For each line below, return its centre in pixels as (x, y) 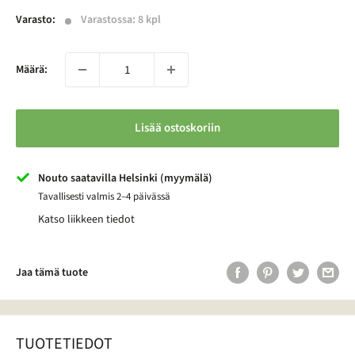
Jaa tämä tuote (52, 273)
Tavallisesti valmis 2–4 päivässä (104, 197)
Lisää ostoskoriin (177, 128)
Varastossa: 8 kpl (120, 20)
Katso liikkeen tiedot (86, 219)
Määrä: (32, 70)
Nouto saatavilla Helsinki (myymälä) (125, 178)
